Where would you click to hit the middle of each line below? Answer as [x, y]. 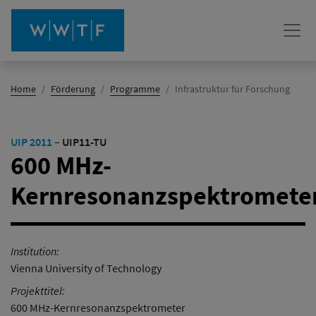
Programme [135, 89]
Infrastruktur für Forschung [232, 89]
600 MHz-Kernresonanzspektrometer [98, 308]
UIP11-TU [84, 142]
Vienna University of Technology [86, 268]
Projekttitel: [38, 291]
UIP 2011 [31, 142]
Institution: [35, 251]
